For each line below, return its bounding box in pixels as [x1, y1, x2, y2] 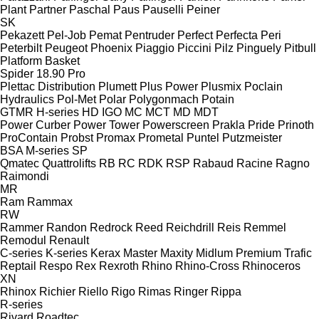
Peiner [187, 3, 220, 16]
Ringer [174, 285, 208, 298]
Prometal [138, 131, 184, 144]
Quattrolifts [42, 157, 96, 169]
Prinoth [278, 118, 314, 131]
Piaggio [135, 41, 174, 54]
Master [123, 246, 157, 259]
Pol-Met [57, 93, 96, 105]
